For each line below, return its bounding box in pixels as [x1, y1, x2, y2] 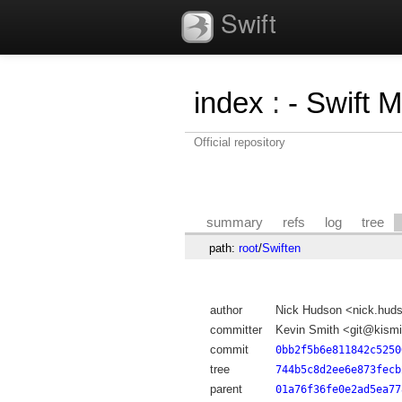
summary [206, 214, 264, 230]
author [209, 303, 242, 318]
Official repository [194, 135, 285, 149]
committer [209, 323, 262, 337]
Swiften [261, 240, 301, 255]
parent [209, 382, 242, 397]
